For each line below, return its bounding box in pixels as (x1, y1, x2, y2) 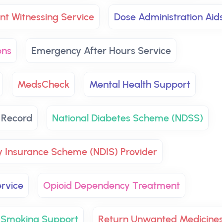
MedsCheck (17, 78, 69, 90)
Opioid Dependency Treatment (43, 179, 180, 191)
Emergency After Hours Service (31, 45, 171, 56)
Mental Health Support (89, 78, 190, 90)
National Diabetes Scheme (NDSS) (52, 112, 203, 124)
